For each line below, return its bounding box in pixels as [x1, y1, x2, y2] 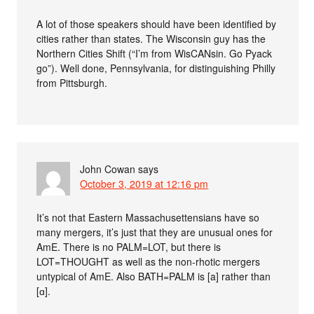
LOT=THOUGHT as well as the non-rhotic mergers [36, 254, 261, 268]
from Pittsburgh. [36, 75, 108, 90]
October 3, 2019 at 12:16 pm [80, 176, 209, 191]
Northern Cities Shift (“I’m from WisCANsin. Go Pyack [36, 46, 273, 60]
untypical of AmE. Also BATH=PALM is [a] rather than [36, 268, 271, 283]
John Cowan [80, 161, 136, 176]
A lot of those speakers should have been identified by [36, 16, 277, 31]
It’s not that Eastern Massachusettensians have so [36, 210, 260, 224]
